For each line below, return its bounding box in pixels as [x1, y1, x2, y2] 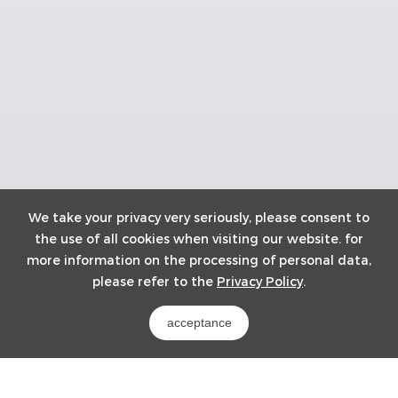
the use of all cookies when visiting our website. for [35, 230, 363, 247]
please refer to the [92, 273, 217, 290]
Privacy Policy [217, 273, 303, 290]
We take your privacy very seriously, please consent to [28, 209, 370, 226]
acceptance [166, 315, 232, 330]
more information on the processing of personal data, [27, 251, 371, 268]
